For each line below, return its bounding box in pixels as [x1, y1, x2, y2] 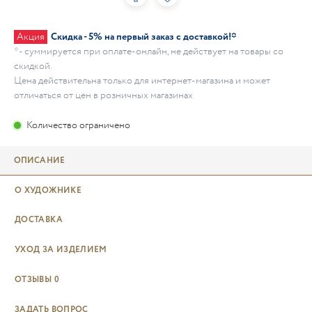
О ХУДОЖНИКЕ [15, 184, 81, 196]
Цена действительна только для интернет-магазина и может [14, 74, 270, 88]
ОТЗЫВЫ [15, 273, 52, 286]
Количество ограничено [26, 118, 130, 132]
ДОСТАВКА [15, 214, 63, 226]
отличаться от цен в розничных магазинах [14, 88, 193, 102]
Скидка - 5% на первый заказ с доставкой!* [51, 30, 237, 44]
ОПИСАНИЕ [14, 155, 65, 166]
